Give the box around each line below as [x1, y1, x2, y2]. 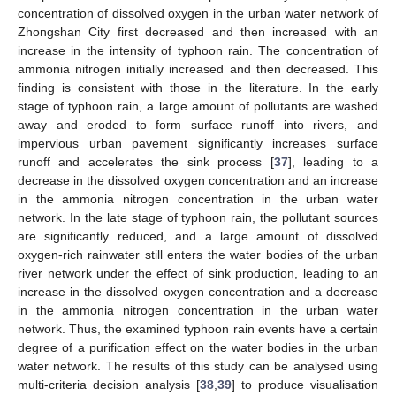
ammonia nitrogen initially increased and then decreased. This [18, 62, 378, 77]
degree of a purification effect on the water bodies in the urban [18, 340, 378, 355]
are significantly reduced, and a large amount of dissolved [18, 229, 378, 244]
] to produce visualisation [232, 377, 378, 392]
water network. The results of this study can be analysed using [18, 359, 378, 374]
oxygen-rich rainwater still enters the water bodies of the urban [18, 247, 378, 263]
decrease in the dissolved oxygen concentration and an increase [18, 173, 378, 188]
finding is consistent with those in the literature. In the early [18, 80, 378, 95]
